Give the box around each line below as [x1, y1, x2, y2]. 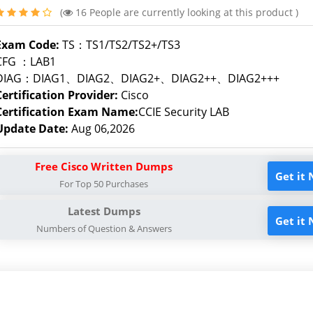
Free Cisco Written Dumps [35, 159, 173, 173]
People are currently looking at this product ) [87, 6, 299, 19]
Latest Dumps [67, 203, 140, 218]
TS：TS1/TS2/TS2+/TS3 [62, 37, 181, 52]
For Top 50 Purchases [59, 177, 149, 190]
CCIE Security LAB [138, 104, 230, 119]
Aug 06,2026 [71, 121, 136, 136]
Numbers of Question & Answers [36, 221, 172, 235]
